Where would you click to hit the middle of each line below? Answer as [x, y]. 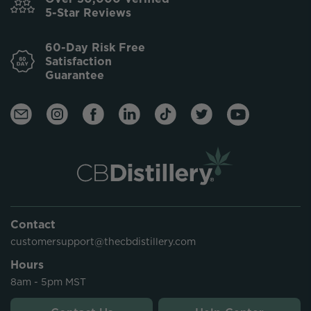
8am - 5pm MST [48, 281]
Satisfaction [78, 61]
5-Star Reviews [88, 12]
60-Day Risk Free [95, 47]
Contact [33, 224]
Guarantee [74, 75]
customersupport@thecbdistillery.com [103, 241]
